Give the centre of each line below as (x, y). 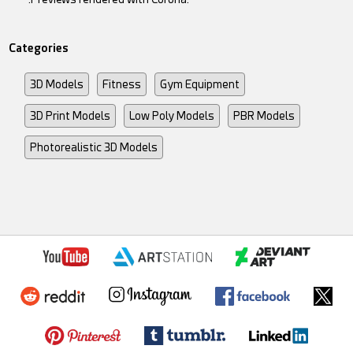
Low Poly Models (172, 115)
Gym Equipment (200, 84)
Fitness (122, 84)
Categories (39, 48)
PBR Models (264, 115)
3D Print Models (71, 115)
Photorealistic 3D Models (94, 147)
